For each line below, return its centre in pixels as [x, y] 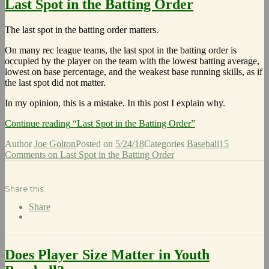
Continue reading [38, 123]
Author [20, 144]
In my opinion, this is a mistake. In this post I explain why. [115, 103]
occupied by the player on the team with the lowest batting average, [132, 61]
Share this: [25, 188]
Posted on [95, 144]
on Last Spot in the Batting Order [110, 154]
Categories [165, 144]
